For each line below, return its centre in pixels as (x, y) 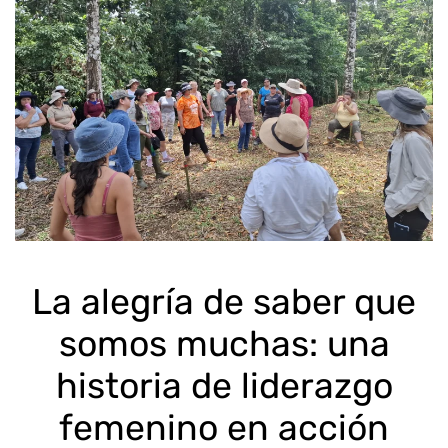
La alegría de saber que (224, 302)
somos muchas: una (224, 344)
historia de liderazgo (224, 386)
